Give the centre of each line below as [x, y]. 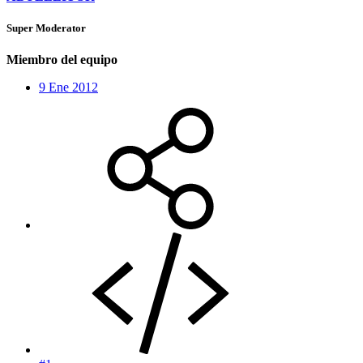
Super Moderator [46, 28]
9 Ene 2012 [68, 88]
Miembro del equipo [62, 60]
